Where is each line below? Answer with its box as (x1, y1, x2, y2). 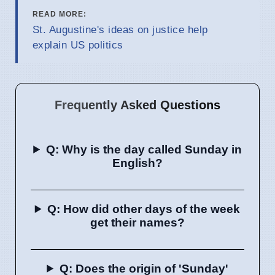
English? (112, 156, 163, 169)
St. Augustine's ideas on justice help (33, 23, 208, 36)
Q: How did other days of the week (47, 202, 241, 215)
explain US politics (33, 39, 123, 51)
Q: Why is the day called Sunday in (45, 142, 242, 156)
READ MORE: (33, 9, 87, 18)
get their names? (90, 215, 185, 229)
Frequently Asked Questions (55, 98, 220, 112)
